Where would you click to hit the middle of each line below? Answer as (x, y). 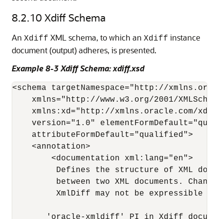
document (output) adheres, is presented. (84, 50)
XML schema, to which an (96, 37)
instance (184, 37)
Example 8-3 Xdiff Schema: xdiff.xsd (78, 68)
